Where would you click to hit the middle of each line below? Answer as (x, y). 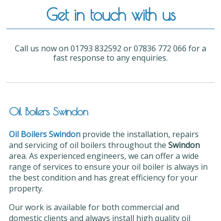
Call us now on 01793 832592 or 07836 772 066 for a (110, 48)
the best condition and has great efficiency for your (103, 178)
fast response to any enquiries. (110, 57)
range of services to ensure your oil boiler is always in (108, 167)
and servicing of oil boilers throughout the (88, 145)
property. (26, 189)
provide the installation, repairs (140, 134)
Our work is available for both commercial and (94, 207)
